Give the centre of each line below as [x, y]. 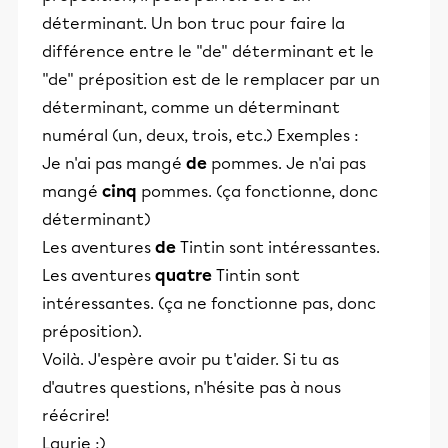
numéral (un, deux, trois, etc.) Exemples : [200, 135]
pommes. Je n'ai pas [286, 163]
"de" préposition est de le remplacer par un [211, 79]
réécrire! [76, 415]
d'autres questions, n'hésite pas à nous [191, 387]
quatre [185, 275]
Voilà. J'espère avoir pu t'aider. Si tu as [190, 359]
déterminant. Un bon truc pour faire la [193, 23]
